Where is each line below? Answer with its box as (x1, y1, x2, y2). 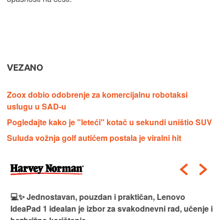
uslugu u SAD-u (7, 100, 66, 112)
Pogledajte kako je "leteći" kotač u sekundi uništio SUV (7, 116, 212, 128)
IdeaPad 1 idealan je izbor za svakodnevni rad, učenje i (7, 202, 209, 214)
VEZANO (7, 62, 43, 72)
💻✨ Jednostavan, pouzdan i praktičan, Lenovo (7, 191, 182, 202)
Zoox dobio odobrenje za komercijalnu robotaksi (7, 88, 188, 100)
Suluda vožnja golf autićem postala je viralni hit (7, 132, 181, 143)
